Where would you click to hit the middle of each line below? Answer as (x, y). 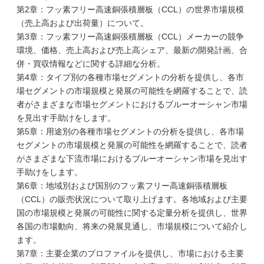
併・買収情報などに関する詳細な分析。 (91, 64)
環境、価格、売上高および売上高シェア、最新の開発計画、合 (132, 50)
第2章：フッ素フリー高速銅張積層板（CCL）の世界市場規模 (130, 9)
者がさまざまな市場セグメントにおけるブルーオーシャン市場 (132, 104)
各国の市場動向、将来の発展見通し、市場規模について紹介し (132, 226)
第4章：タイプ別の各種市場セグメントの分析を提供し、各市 (130, 77)
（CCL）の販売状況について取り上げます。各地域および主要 (132, 199)
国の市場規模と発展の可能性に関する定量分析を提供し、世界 (132, 213)
